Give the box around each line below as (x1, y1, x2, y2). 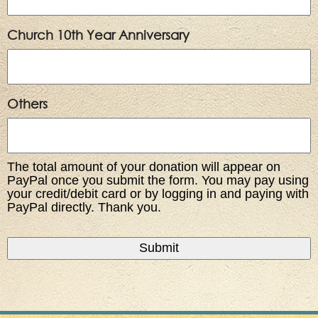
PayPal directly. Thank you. (7, 199, 161, 214)
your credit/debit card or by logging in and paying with (7, 186, 309, 201)
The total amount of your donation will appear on (7, 159, 280, 174)
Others (7, 95, 48, 111)
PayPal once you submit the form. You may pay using (7, 172, 309, 187)
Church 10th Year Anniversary (7, 26, 190, 43)
